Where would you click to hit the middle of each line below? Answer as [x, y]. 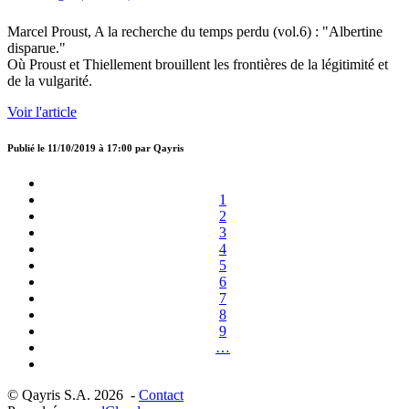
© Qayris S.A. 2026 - [73, 395]
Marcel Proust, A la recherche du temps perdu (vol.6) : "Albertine [195, 32]
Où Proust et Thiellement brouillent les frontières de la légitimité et [198, 65]
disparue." [37, 48]
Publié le [27, 148]
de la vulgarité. [50, 81]
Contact [161, 395]
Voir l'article [42, 112]
